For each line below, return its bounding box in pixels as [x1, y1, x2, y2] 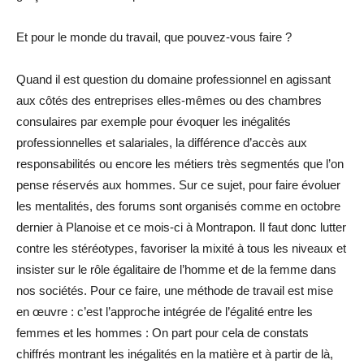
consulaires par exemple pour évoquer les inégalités [16, 115, 291, 128]
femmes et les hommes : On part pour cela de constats [16, 326, 309, 340]
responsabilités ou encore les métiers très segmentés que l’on [16, 157, 344, 171]
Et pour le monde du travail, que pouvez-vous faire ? [16, 30, 292, 44]
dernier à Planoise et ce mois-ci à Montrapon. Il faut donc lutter [16, 220, 346, 234]
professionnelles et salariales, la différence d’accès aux [16, 136, 307, 149]
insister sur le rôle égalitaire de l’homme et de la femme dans [16, 262, 336, 276]
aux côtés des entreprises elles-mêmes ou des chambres [16, 93, 322, 107]
